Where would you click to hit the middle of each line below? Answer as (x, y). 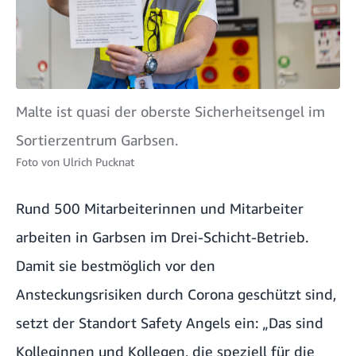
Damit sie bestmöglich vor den (116, 266)
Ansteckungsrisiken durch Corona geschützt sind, (176, 294)
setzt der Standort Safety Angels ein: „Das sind (170, 323)
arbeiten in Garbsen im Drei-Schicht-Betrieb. (162, 237)
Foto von (38, 162)
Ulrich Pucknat (99, 162)
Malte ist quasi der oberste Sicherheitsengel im (170, 112)
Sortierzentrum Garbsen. (97, 140)
